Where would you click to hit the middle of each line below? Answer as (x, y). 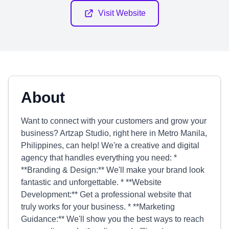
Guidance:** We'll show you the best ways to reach (112, 219)
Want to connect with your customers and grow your (114, 121)
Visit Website (122, 13)
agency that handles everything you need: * (99, 158)
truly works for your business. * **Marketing (98, 207)
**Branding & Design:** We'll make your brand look (113, 170)
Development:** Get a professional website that (106, 194)
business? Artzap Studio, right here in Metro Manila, (114, 133)
